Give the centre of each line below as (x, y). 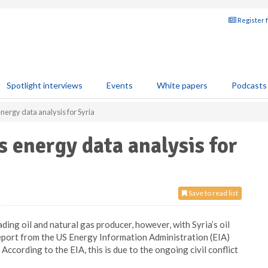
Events (120, 85)
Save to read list (213, 193)
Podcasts (249, 85)
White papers (182, 85)
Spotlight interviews (45, 85)
